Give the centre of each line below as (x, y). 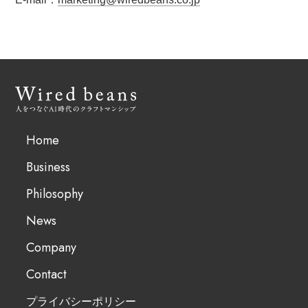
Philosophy (55, 194)
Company (52, 247)
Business (48, 167)
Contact (47, 274)
